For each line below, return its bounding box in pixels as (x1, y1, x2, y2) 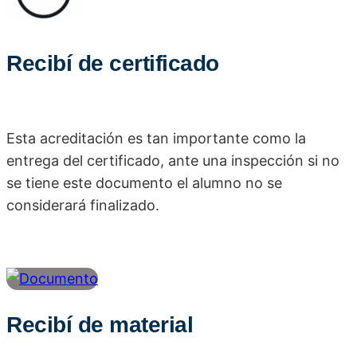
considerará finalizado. (6, 197, 159, 214)
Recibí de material (6, 312, 193, 338)
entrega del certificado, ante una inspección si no (6, 152, 339, 170)
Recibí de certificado (6, 51, 219, 76)
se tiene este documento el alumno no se (6, 175, 282, 192)
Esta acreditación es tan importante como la (6, 130, 306, 147)
